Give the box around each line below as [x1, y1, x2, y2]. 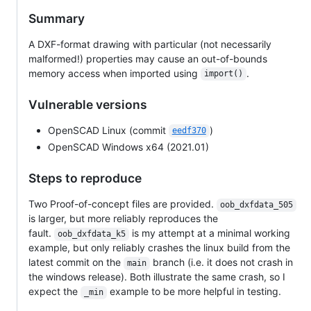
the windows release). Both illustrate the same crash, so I [28, 271, 285, 283]
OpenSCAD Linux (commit [48, 124, 169, 136]
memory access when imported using [28, 67, 201, 79]
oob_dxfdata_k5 [57, 229, 126, 239]
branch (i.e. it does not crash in [149, 256, 296, 269]
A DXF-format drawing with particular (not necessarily [28, 37, 271, 50]
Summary [28, 10, 85, 26]
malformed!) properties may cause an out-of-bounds [28, 52, 267, 65]
